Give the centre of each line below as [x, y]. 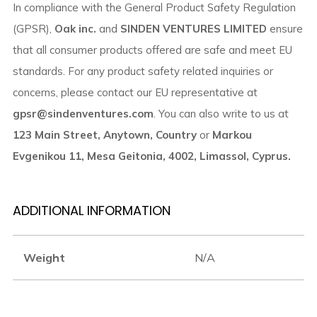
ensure [284, 29]
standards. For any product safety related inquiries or [143, 71]
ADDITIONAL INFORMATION [91, 211]
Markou [230, 135]
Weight [44, 258]
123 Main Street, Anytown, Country [104, 135]
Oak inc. [75, 29]
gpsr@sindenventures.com [83, 114]
